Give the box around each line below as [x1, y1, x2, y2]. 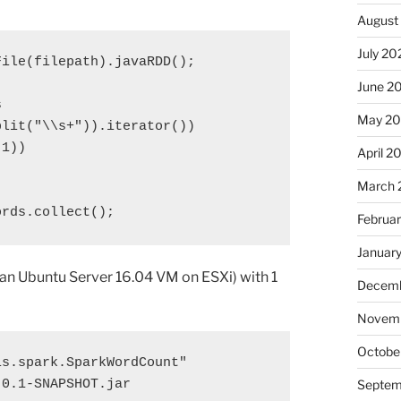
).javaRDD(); [98, 55, 195, 71]
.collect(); [26, 205, 115, 221]
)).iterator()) [82, 119, 195, 135]
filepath [34, 55, 98, 71]
